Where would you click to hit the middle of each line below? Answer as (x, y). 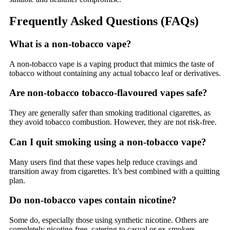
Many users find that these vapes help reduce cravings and (103, 162)
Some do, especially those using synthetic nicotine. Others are (109, 220)
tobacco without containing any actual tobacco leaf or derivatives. (115, 73)
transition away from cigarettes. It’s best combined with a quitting (114, 171)
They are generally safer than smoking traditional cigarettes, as (110, 113)
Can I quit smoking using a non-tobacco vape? (108, 142)
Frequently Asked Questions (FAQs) (104, 21)
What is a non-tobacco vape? (70, 44)
